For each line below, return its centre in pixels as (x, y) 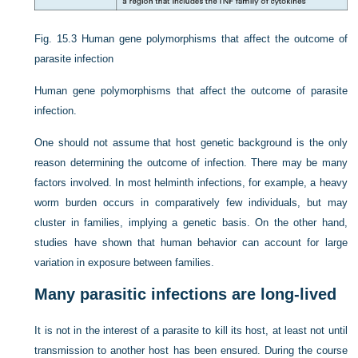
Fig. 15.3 (56, 39)
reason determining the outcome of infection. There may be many (191, 163)
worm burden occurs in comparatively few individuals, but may (191, 203)
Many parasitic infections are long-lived (186, 294)
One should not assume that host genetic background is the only (191, 143)
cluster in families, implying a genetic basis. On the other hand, (191, 223)
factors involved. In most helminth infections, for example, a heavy (191, 183)
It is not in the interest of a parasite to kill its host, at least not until (191, 331)
